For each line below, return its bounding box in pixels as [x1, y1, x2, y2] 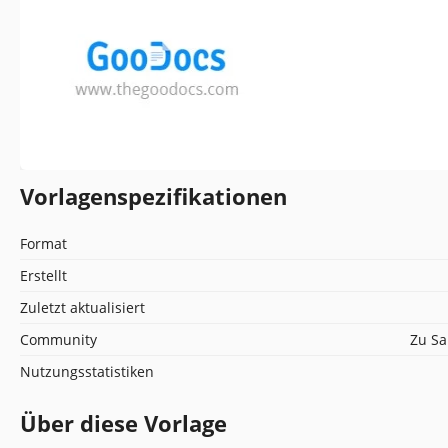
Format [20, 233, 67, 253]
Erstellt [20, 265, 67, 285]
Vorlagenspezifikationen [20, 180, 287, 211]
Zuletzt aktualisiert [20, 297, 145, 317]
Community [20, 329, 97, 349]
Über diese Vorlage [20, 407, 227, 438]
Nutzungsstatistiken [20, 361, 154, 381]
